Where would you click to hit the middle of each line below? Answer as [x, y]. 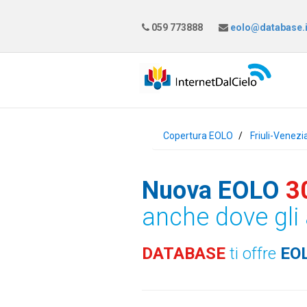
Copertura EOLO [198, 136]
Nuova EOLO [211, 191]
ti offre [255, 254]
